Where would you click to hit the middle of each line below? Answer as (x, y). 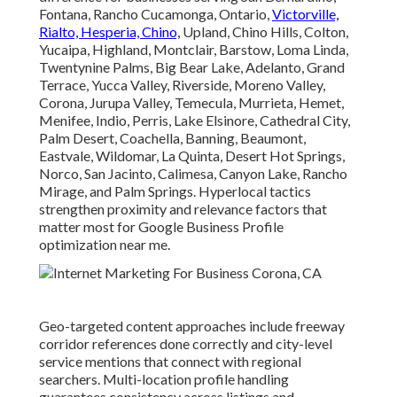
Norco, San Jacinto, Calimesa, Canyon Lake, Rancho (193, 174)
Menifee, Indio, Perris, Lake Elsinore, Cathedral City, (195, 121)
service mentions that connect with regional (170, 362)
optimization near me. (105, 245)
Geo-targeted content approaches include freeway (192, 326)
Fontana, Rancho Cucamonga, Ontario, (156, 14)
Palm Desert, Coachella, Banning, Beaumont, (172, 138)
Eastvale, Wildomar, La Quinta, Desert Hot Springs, (192, 156)
